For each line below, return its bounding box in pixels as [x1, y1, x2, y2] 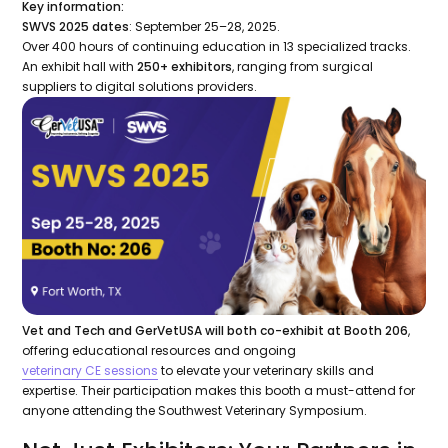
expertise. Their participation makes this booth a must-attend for [22, 382, 416, 400]
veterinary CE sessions [22, 362, 159, 380]
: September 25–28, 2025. [129, 18, 281, 36]
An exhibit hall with [22, 58, 138, 76]
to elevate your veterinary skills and [158, 362, 375, 380]
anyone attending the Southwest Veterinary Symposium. [22, 402, 368, 420]
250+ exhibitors [137, 58, 233, 76]
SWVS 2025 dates [22, 18, 130, 36]
